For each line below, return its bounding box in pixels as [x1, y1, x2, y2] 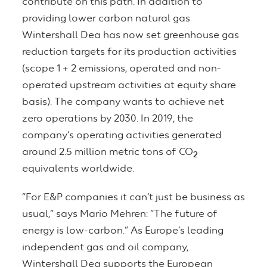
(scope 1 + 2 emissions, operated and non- [22, 64, 221, 74]
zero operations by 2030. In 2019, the [22, 114, 193, 125]
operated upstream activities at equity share [22, 80, 236, 91]
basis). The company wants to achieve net [22, 97, 224, 108]
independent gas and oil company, [22, 243, 188, 253]
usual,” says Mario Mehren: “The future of [22, 209, 218, 220]
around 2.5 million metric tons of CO [22, 147, 193, 158]
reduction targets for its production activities [22, 47, 237, 58]
